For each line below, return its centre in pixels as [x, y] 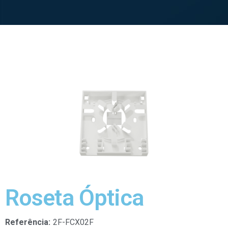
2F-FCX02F [73, 222]
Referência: [28, 222]
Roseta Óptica [75, 197]
